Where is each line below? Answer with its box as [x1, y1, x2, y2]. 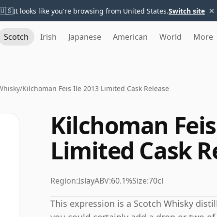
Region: [50, 175, 78, 186]
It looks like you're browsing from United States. [13, 6, 169, 15]
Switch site [169, 6, 205, 15]
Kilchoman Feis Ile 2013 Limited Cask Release [22, 84, 169, 93]
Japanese [68, 31, 101, 42]
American [113, 31, 148, 42]
